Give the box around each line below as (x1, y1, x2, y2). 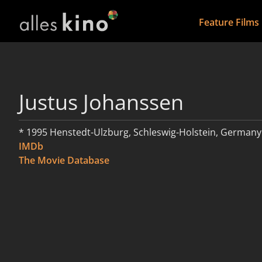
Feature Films (198, 16, 259, 29)
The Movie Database (19, 154, 109, 167)
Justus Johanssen (19, 88, 184, 116)
